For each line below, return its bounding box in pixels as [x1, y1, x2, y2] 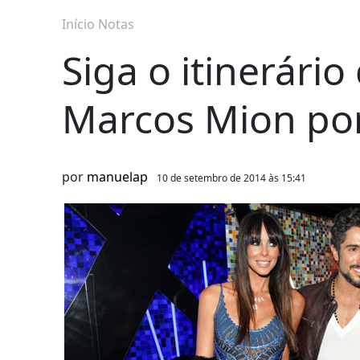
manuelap [87, 168, 148, 186]
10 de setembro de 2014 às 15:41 [157, 171, 306, 186]
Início [62, 15, 95, 34]
